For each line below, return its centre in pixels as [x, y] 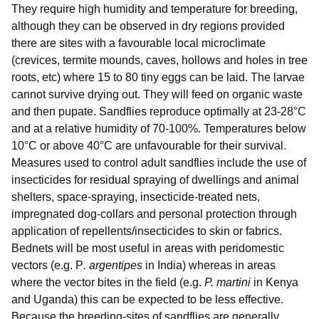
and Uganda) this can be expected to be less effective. [147, 300]
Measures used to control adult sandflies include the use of [159, 163]
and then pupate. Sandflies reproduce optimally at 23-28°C [159, 112]
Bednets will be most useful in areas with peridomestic [148, 249]
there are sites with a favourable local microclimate [138, 43]
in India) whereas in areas [209, 266]
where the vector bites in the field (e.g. [108, 283]
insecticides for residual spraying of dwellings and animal [155, 180]
